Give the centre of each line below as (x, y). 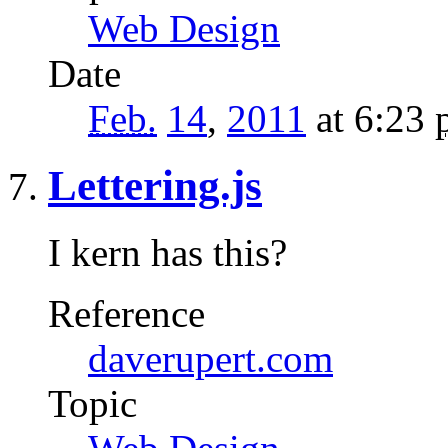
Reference (126, 314)
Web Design (184, 29)
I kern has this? (167, 253)
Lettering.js (155, 186)
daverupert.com (210, 359)
